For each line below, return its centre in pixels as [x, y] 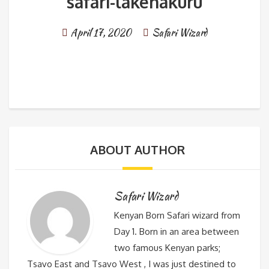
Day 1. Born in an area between [177, 232]
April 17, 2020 [101, 33]
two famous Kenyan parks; [167, 248]
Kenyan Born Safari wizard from [177, 216]
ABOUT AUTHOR [138, 150]
